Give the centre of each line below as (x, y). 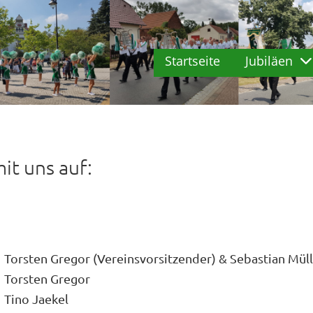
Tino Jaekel (36, 299)
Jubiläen (269, 61)
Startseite (192, 61)
